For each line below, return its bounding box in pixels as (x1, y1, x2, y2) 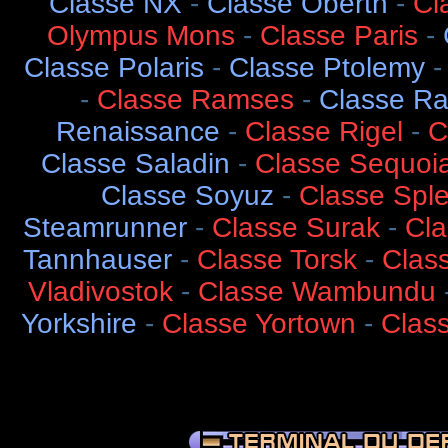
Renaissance (55, 115, 220, 147)
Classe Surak (212, 211, 380, 243)
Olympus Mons (47, 19, 235, 51)
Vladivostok (27, 275, 173, 307)
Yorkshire (21, 307, 137, 339)
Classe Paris (260, 19, 418, 51)
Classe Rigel (244, 115, 403, 147)
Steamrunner (23, 211, 187, 243)
